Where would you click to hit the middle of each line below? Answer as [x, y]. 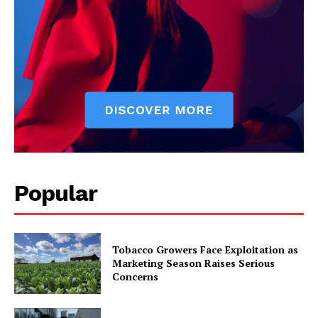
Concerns [136, 277]
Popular [56, 193]
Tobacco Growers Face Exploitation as [205, 250]
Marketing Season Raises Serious [194, 263]
